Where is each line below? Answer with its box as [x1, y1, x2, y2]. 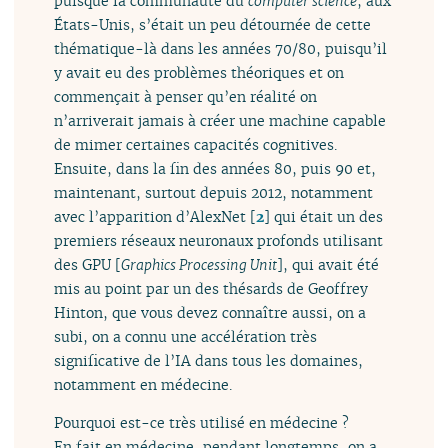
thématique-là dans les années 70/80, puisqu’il [54, 38, 388, 58]
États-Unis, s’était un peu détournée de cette [54, 14, 372, 34]
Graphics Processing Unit [121, 254, 278, 274]
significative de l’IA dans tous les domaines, [54, 350, 364, 370]
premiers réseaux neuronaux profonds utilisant [54, 230, 384, 250]
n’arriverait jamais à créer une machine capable [54, 110, 387, 130]
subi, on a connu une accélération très [54, 326, 318, 346]
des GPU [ [54, 254, 122, 274]
